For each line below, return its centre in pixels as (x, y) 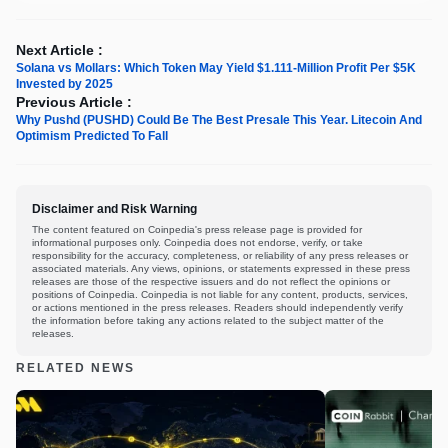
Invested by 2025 (64, 84)
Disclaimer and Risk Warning (114, 209)
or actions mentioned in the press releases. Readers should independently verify (217, 308)
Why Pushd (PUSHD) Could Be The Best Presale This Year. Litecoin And (219, 120)
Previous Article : (74, 102)
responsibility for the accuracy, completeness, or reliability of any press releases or (220, 256)
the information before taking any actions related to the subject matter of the (208, 321)
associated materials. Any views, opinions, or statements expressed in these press (221, 269)
